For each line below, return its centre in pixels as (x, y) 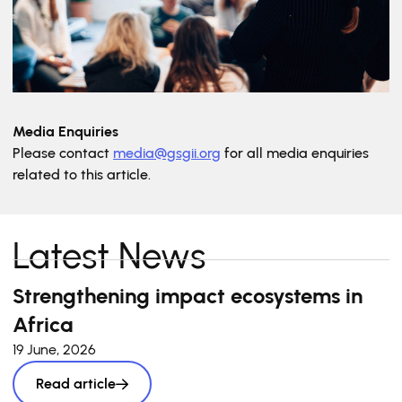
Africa (43, 324)
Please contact (63, 153)
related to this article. (82, 175)
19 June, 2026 (54, 350)
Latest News (109, 256)
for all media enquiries (295, 153)
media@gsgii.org (167, 153)
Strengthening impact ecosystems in (188, 296)
